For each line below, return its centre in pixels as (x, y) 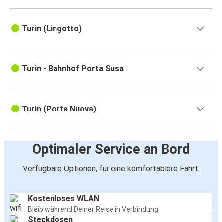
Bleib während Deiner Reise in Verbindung (93, 209)
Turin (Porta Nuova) (59, 109)
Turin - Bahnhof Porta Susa (73, 69)
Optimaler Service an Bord (111, 149)
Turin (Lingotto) (52, 29)
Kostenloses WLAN (63, 199)
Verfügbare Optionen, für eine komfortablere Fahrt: (111, 169)
